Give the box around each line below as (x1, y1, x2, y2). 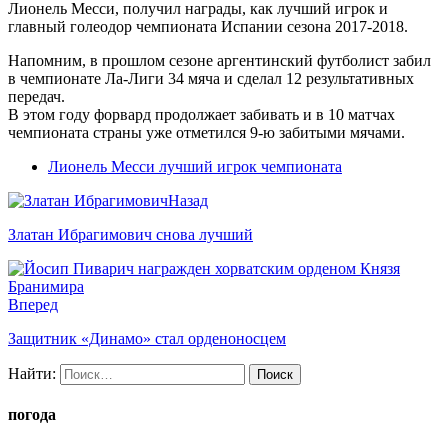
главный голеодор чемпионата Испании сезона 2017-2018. (8, 18, 408, 36)
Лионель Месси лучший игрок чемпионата (48, 158, 342, 176)
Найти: (8, 365, 56, 383)
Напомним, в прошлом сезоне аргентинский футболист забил (8, 52, 431, 70)
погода (8, 406, 56, 424)
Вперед (8, 296, 58, 314)
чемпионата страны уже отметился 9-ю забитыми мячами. (8, 124, 405, 142)
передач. (8, 88, 65, 106)
